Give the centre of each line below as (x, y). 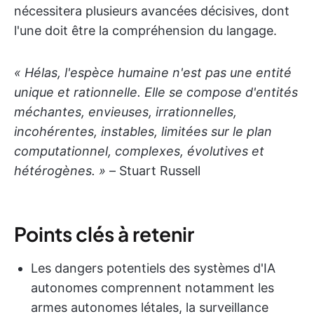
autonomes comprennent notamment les (152, 287)
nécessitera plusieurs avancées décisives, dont (152, 11)
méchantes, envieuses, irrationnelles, (125, 111)
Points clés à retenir (104, 233)
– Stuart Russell (153, 170)
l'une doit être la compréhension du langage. (145, 30)
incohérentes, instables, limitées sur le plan (143, 131)
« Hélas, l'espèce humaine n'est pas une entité (153, 72)
